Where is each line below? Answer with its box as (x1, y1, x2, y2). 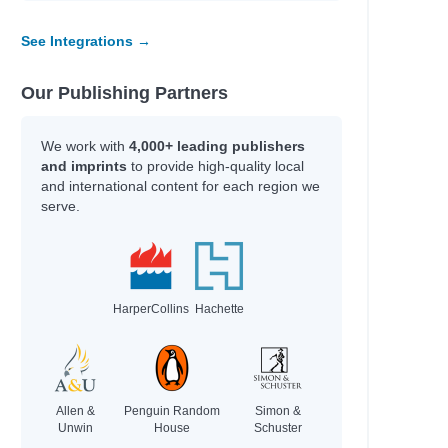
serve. (40, 198, 80, 214)
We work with (40, 138, 129, 154)
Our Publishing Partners (20, 83, 228, 103)
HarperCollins (113, 302, 190, 316)
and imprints (40, 158, 127, 174)
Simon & (254, 404, 301, 418)
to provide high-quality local (126, 158, 304, 174)
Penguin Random (124, 404, 221, 418)
